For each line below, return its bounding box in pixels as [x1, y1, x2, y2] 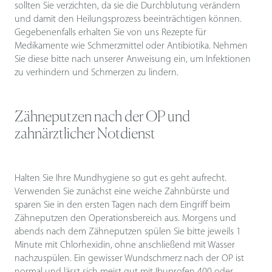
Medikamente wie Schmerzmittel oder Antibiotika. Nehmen [15, 41, 248, 52]
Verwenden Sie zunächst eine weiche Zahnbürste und [15, 187, 229, 197]
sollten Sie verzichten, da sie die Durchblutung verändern [15, 1, 240, 12]
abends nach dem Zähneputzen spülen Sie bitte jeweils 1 [15, 227, 241, 237]
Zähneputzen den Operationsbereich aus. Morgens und [15, 214, 236, 224]
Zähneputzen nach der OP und [15, 110, 190, 125]
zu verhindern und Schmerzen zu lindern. [15, 68, 178, 78]
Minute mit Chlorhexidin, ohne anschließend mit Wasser [15, 240, 235, 251]
